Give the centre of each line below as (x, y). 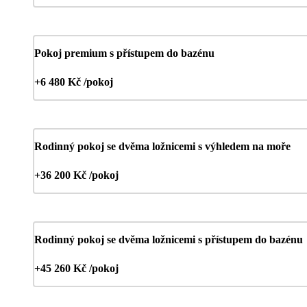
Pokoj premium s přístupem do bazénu (124, 53)
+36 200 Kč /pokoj (76, 175)
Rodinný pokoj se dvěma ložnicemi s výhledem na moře (162, 146)
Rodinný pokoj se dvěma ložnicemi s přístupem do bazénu (169, 239)
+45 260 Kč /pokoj (76, 268)
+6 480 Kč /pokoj (74, 82)
